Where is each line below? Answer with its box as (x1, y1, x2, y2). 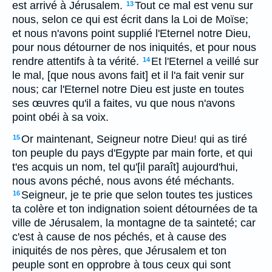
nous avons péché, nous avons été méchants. (12, 175, 234, 187)
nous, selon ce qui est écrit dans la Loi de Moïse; (12, 13, 248, 25)
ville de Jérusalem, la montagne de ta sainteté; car (12, 217, 256, 229)
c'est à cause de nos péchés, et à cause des (12, 231, 226, 243)
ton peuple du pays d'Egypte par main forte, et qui (12, 147, 253, 159)
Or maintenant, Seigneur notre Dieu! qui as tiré (21, 133, 247, 145)
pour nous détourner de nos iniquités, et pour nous (12, 41, 256, 53)
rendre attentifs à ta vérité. (12, 55, 139, 67)
